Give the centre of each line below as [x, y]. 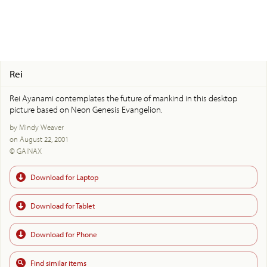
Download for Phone [64, 234]
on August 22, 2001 [39, 139]
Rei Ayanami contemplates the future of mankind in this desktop [123, 98]
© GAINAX [26, 150]
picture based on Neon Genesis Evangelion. [86, 109]
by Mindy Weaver [37, 127]
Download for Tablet [63, 205]
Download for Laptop [64, 177]
